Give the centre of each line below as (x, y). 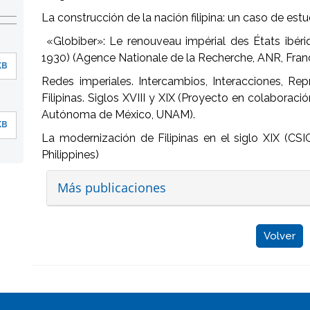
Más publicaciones (112, 188)
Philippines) (71, 155)
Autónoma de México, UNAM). (119, 115)
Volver (280, 236)
